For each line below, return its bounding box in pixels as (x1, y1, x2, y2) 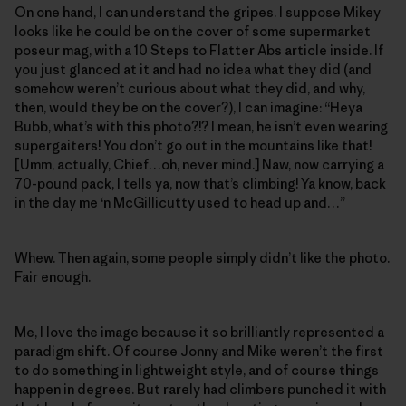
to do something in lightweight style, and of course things (14, 362, 379, 380)
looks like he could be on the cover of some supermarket (14, 23, 371, 41)
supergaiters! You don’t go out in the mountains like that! (14, 137, 372, 155)
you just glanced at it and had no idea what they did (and (14, 61, 372, 79)
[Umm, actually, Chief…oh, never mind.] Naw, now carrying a (14, 156, 384, 174)
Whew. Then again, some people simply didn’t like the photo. (14, 249, 390, 267)
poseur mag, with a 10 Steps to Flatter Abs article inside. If (14, 42, 383, 60)
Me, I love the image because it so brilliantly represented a (14, 324, 384, 342)
